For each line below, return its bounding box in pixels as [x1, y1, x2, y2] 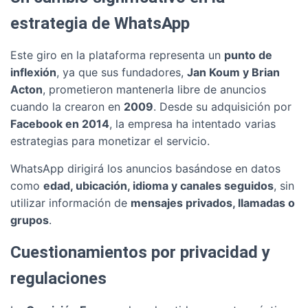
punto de [224, 48, 272, 62]
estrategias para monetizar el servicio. [10, 134, 210, 148]
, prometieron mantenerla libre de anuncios [43, 82, 266, 96]
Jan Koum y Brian [187, 65, 280, 79]
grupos [10, 213, 49, 227]
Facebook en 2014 [10, 117, 109, 131]
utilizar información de [10, 196, 131, 210]
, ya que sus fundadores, [56, 65, 187, 79]
